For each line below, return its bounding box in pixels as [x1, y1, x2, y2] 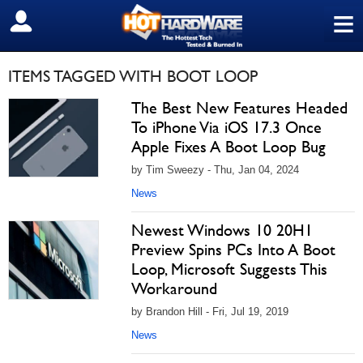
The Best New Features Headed [131, 98, 348, 117]
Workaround [131, 279, 217, 298]
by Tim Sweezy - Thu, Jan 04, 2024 [131, 164, 299, 176]
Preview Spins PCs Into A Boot [131, 240, 335, 259]
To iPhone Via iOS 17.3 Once [131, 117, 322, 137]
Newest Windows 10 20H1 [131, 220, 313, 240]
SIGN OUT [12, 14, 83, 30]
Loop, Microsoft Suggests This [131, 259, 327, 279]
